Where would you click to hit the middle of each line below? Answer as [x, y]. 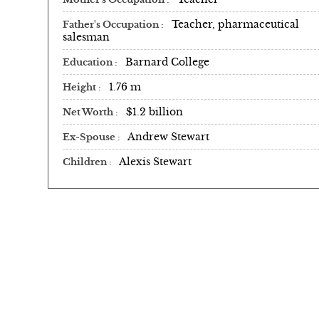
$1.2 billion [155, 111]
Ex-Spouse [90, 137]
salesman [86, 37]
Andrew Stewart [168, 136]
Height [80, 87]
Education [89, 62]
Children [86, 162]
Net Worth [89, 112]
